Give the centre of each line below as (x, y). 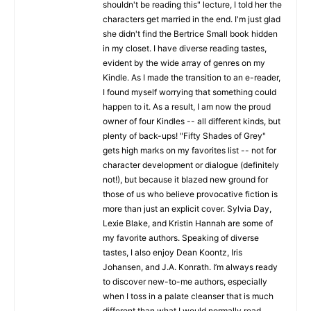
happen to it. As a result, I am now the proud (187, 106)
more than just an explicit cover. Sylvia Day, (187, 208)
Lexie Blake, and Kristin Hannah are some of (188, 223)
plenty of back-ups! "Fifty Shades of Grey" (184, 135)
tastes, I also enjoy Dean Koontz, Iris (173, 252)
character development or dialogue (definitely (191, 165)
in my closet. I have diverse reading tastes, (185, 48)
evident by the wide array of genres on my (184, 62)
